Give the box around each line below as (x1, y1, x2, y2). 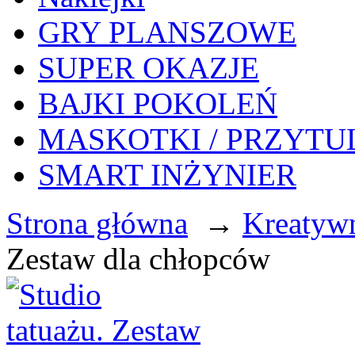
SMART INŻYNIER (38, 158, 296, 192)
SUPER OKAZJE (38, 51, 259, 85)
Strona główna (6, 206, 188, 240)
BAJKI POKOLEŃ (38, 86, 277, 120)
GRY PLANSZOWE (38, 15, 296, 49)
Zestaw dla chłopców (6, 242, 270, 276)
